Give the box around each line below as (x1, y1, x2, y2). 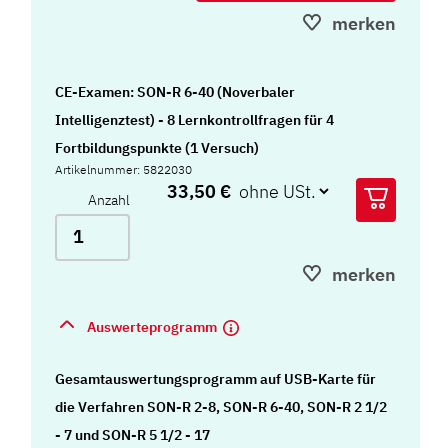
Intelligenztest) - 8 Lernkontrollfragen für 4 (55, 110, 335, 129)
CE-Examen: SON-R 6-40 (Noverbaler (55, 82, 296, 101)
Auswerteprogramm (87, 318, 221, 336)
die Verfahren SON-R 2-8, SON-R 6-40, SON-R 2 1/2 (55, 398, 388, 416)
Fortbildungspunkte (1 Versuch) (55, 138, 260, 157)
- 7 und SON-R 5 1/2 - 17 (55, 426, 211, 444)
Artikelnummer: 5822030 (55, 161, 193, 177)
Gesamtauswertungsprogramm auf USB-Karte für (55, 370, 377, 388)
